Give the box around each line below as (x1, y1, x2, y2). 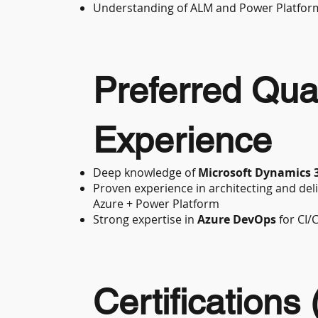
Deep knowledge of (93, 165, 199, 181)
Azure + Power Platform (93, 196, 220, 212)
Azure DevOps (197, 212, 277, 228)
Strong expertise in (93, 212, 198, 228)
